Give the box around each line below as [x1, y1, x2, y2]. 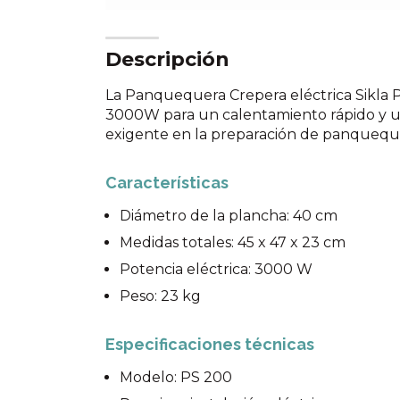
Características [105, 173, 229, 192]
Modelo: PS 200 [120, 369, 232, 386]
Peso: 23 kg [120, 287, 201, 304]
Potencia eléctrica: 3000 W [120, 261, 312, 278]
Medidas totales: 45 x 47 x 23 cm [120, 234, 346, 251]
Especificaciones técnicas [105, 335, 314, 354]
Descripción [105, 47, 229, 71]
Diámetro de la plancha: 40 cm [120, 207, 337, 224]
